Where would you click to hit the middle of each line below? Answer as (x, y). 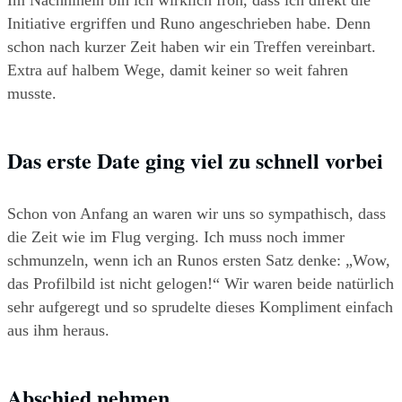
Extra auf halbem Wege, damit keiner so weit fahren (178, 70)
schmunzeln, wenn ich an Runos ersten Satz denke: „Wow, (199, 261)
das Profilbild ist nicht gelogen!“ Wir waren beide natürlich (201, 284)
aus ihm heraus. (58, 331)
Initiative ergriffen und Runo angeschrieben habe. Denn (189, 24)
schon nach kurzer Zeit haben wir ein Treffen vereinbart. (192, 47)
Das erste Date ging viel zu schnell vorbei (195, 161)
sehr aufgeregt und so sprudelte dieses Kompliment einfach (200, 307)
